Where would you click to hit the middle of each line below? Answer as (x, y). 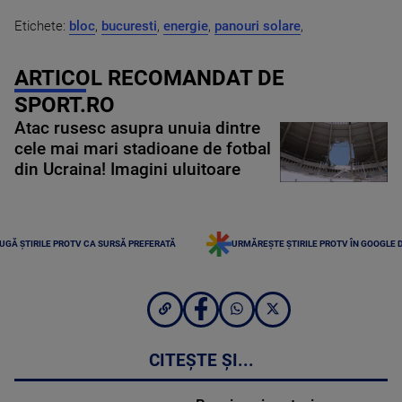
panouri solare (258, 26)
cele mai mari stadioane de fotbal (143, 149)
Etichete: (42, 26)
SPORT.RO (65, 105)
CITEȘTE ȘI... (201, 361)
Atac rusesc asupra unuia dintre (137, 128)
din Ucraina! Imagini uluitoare (127, 169)
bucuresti (129, 26)
